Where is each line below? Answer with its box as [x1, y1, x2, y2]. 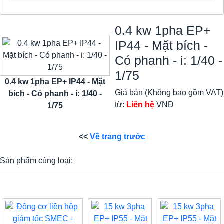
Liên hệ [126, 100, 154, 109]
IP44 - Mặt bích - [115, 38, 208, 52]
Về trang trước [89, 132, 145, 141]
